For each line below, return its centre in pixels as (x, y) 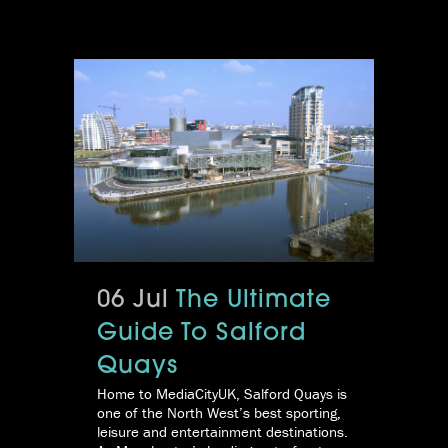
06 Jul (133, 300)
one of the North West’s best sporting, (219, 412)
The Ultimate (253, 300)
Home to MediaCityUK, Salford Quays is (222, 393)
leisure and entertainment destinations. (222, 431)
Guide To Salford (201, 333)
